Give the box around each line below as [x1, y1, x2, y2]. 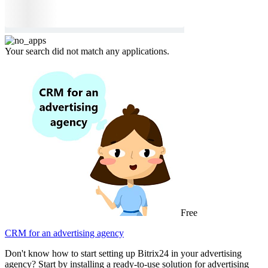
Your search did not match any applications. [5, 45, 169, 56]
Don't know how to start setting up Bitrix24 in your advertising [5, 248, 242, 258]
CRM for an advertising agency [5, 227, 124, 238]
